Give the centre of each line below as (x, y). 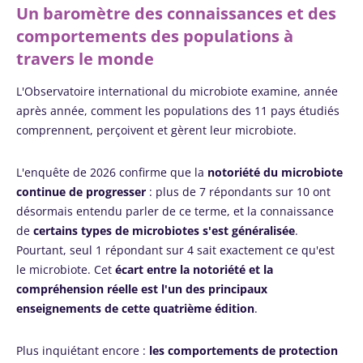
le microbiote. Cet (66, 269)
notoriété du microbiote (275, 172)
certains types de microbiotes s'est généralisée (164, 231)
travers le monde (85, 59)
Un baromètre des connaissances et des (176, 13)
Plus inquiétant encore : (81, 350)
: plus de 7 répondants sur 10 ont (238, 192)
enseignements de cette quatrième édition (135, 308)
